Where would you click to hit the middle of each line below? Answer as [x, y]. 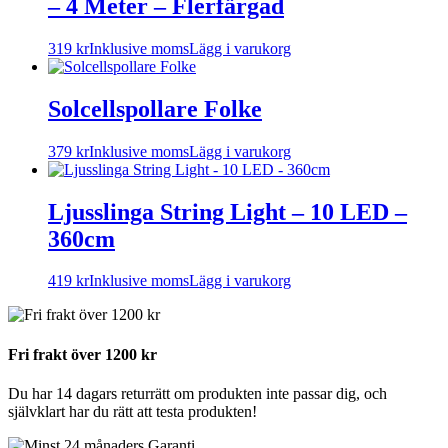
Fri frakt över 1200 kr [82, 354]
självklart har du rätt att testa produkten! [132, 411]
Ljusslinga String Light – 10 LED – [227, 211]
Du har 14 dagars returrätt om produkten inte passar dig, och [197, 393]
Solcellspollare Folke [155, 108]
